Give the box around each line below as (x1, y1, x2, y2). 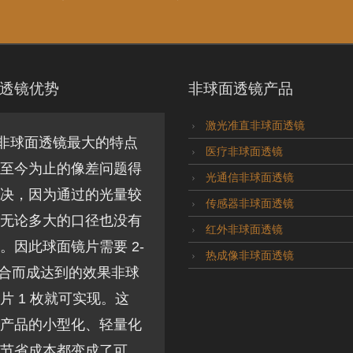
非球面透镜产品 (188, 80, 293, 97)
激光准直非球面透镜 (203, 118, 305, 132)
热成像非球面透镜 (203, 248, 294, 262)
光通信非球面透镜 (203, 170, 294, 184)
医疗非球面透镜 (203, 144, 283, 158)
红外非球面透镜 (203, 222, 283, 236)
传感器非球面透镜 (203, 196, 294, 210)
